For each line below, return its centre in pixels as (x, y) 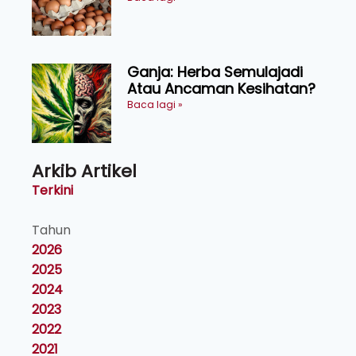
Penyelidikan (170, 15)
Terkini (52, 191)
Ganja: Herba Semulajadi (215, 72)
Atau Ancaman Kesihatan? (221, 89)
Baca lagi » (155, 105)
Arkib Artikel (84, 172)
